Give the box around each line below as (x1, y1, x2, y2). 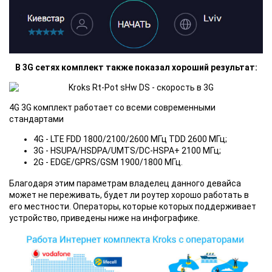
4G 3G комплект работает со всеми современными (9, 102, 216, 112)
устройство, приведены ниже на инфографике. (9, 212, 200, 223)
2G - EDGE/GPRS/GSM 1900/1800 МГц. (33, 157, 183, 167)
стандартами (9, 114, 64, 124)
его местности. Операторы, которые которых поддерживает (9, 201, 256, 211)
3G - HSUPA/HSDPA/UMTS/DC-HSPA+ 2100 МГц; (33, 145, 221, 155)
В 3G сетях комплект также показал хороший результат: (15, 62, 257, 72)
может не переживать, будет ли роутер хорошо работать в (9, 189, 249, 200)
